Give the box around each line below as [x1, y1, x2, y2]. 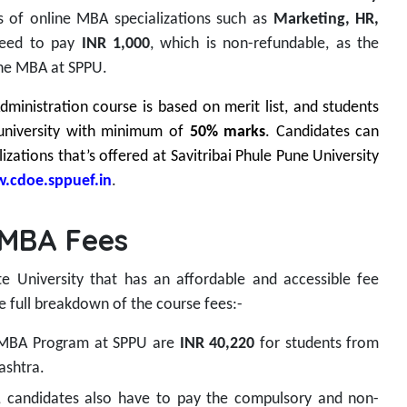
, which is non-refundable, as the [149, 35, 380, 54]
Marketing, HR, [273, 11, 380, 29]
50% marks [189, 124, 266, 142]
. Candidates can [265, 124, 380, 142]
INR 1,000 [81, 35, 150, 54]
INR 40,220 [179, 335, 255, 353]
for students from [254, 335, 380, 353]
